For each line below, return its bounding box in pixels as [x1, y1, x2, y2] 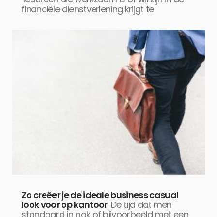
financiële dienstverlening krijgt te [21, 2, 154, 15]
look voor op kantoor [21, 198, 108, 211]
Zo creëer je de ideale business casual [21, 188, 179, 201]
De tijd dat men [110, 198, 172, 211]
